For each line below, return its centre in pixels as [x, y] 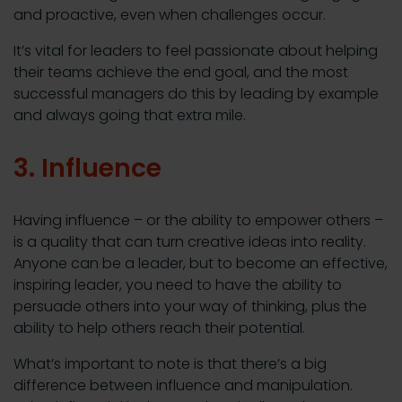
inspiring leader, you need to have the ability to [178, 285]
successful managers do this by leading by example [196, 94]
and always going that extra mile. [130, 116]
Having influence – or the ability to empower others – [198, 221]
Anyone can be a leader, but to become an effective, [201, 264]
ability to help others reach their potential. [159, 328]
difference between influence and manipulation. [183, 386]
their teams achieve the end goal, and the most [181, 73]
